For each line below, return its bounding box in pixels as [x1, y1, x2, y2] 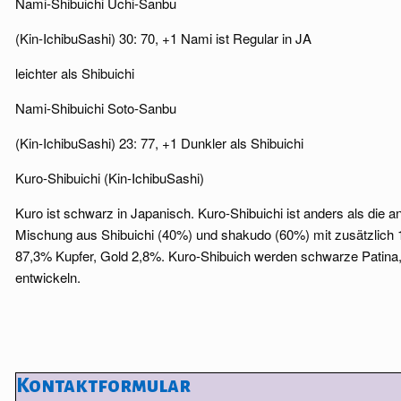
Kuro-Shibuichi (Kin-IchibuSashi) [15, 168, 204, 187]
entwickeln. [15, 268, 81, 286]
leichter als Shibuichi [15, 64, 134, 82]
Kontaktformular [16, 375, 192, 397]
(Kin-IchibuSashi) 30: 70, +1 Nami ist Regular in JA [15, 29, 311, 47]
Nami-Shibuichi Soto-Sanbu [15, 98, 176, 117]
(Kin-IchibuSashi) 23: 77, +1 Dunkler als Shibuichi [15, 133, 303, 152]
